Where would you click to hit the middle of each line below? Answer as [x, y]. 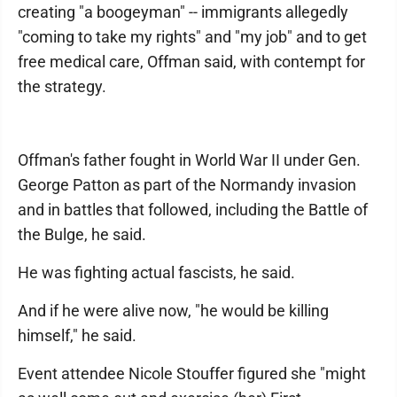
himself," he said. [77, 336]
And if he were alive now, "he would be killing [173, 311]
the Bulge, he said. [82, 235]
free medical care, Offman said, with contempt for [191, 62]
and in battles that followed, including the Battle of [193, 210]
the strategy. [62, 87]
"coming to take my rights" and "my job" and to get [192, 37]
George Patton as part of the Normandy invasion [187, 185]
